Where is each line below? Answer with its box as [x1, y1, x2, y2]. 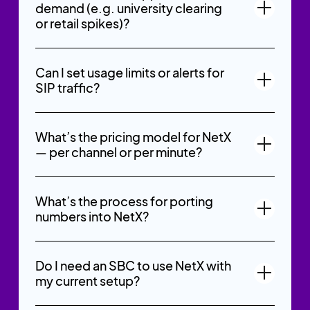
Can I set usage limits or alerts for [35, 64, 224, 80]
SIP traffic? [35, 79, 100, 95]
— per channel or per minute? [35, 143, 202, 160]
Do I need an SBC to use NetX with [35, 257, 231, 273]
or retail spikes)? [35, 15, 129, 31]
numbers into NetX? [35, 208, 149, 224]
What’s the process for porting [35, 192, 213, 209]
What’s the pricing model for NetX [35, 128, 231, 145]
